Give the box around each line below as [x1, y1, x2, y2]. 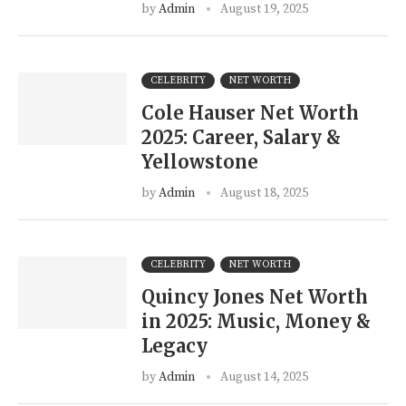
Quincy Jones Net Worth [141, 285, 368, 308]
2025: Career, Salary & [141, 126, 341, 149]
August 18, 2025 [220, 185, 308, 201]
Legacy [141, 334, 208, 357]
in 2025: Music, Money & [141, 310, 371, 333]
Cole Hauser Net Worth [141, 101, 359, 124]
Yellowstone [141, 150, 258, 173]
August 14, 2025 [220, 369, 308, 385]
